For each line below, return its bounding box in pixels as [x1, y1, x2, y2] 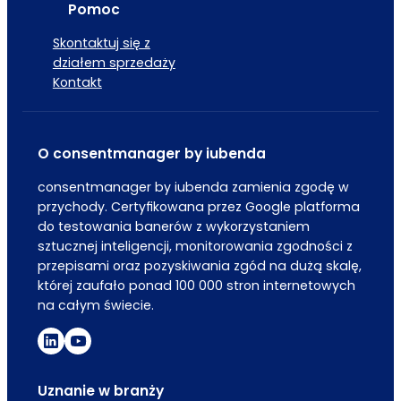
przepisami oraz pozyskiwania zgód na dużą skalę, [37, 256, 362, 275]
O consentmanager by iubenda [37, 144, 266, 164]
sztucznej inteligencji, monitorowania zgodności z [37, 236, 353, 255]
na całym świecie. [37, 295, 154, 314]
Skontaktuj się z [52, 33, 150, 52]
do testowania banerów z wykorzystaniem [37, 217, 310, 235]
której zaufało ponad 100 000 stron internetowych [37, 276, 355, 294]
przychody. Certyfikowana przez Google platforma [37, 197, 360, 216]
